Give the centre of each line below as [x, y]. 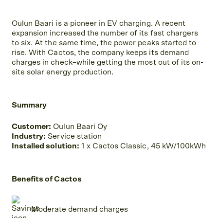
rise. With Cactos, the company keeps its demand [100, 53]
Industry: [29, 136]
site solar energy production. [63, 72]
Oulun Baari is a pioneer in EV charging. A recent [99, 23]
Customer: [32, 127]
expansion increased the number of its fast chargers [105, 33]
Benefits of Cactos [47, 179]
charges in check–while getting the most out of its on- [108, 62]
